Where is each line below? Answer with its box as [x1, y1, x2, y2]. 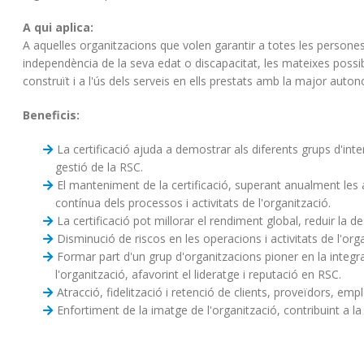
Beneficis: [23, 107, 80, 123]
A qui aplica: [23, 19, 94, 35]
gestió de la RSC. [55, 159, 147, 175]
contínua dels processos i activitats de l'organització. [55, 195, 335, 210]
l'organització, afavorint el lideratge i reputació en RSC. [55, 266, 345, 282]
